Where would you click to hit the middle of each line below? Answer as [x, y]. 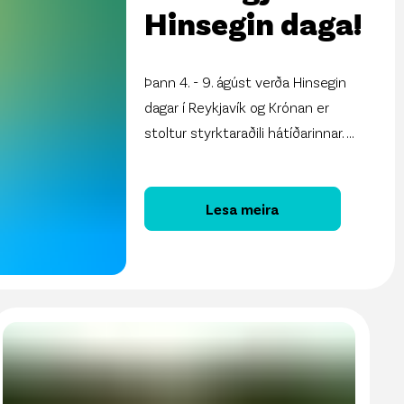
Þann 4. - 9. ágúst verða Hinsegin [246, 81]
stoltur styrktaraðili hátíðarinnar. [246, 132]
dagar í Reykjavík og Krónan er [237, 106]
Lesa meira [243, 208]
